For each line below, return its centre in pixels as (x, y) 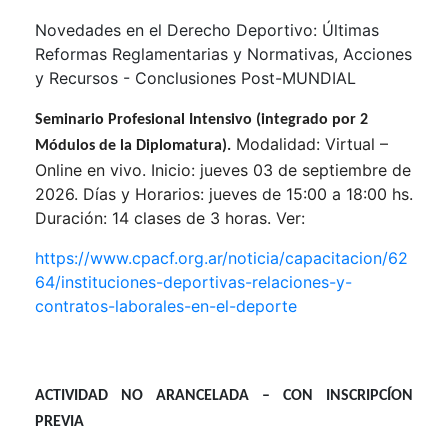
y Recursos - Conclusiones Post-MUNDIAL (195, 77)
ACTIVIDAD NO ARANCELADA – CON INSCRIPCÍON (224, 395)
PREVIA (59, 421)
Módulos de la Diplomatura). (133, 145)
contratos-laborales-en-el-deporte (166, 305)
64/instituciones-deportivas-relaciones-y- (193, 281)
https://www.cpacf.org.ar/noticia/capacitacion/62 (221, 257)
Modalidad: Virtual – (309, 143)
